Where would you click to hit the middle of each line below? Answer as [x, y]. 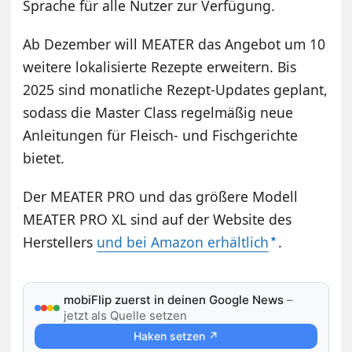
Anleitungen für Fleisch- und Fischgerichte [161, 135]
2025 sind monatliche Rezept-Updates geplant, [176, 89]
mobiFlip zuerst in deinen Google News [174, 299]
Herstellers [60, 242]
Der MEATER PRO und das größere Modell [161, 196]
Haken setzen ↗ [176, 335]
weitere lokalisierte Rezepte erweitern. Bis [160, 66]
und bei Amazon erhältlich [183, 242]
